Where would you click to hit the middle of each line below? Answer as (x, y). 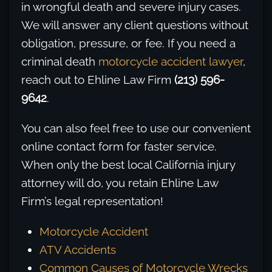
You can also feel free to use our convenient (136, 128)
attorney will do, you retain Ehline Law (120, 183)
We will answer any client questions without (135, 25)
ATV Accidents (78, 250)
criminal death (60, 62)
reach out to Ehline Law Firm (98, 80)
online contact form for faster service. (119, 147)
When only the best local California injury (128, 165)
